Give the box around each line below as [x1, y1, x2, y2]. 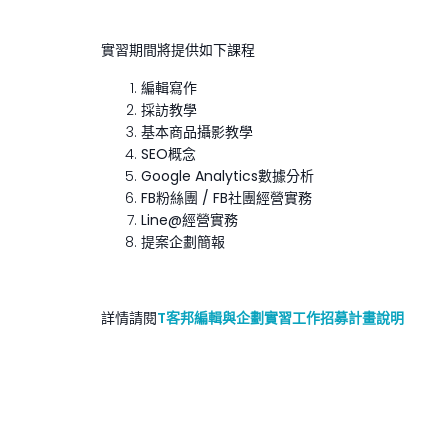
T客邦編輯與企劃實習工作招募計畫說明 [157, 308, 404, 328]
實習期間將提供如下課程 [101, 40, 255, 60]
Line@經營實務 [141, 210, 238, 230]
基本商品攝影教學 [141, 122, 253, 142]
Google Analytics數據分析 [141, 166, 314, 186]
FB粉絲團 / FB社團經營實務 [141, 188, 312, 208]
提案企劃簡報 [141, 232, 225, 252]
